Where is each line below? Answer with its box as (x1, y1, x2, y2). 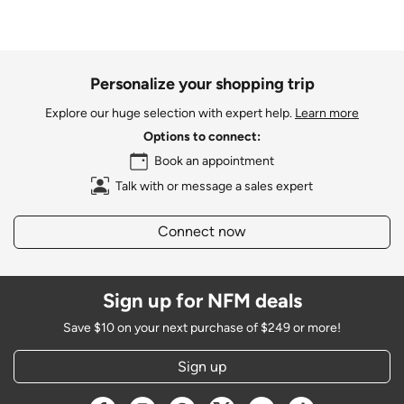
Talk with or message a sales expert (115, 178, 314, 194)
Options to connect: (143, 129, 261, 145)
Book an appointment (154, 153, 275, 170)
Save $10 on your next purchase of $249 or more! (63, 320, 341, 336)
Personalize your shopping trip (89, 74, 315, 95)
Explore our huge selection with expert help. (45, 105, 295, 121)
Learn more (295, 105, 359, 121)
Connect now (158, 223, 246, 241)
